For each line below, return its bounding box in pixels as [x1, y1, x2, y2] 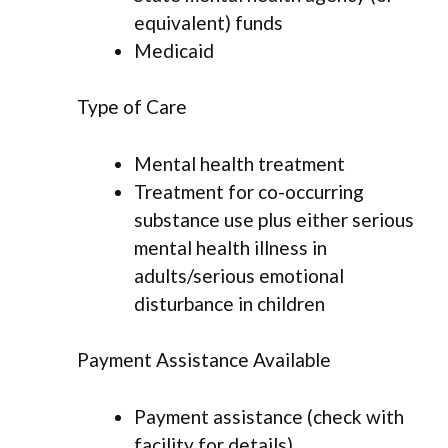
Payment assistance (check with [134, 404, 404, 428]
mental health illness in [134, 235, 327, 259]
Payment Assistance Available [77, 348, 331, 372]
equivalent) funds [134, 10, 283, 34]
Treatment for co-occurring [134, 179, 364, 203]
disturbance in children [134, 291, 325, 315]
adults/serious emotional [134, 263, 344, 287]
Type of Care [77, 95, 187, 119]
